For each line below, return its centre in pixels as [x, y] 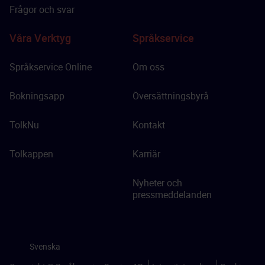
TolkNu [24, 125]
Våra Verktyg [40, 38]
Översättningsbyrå [171, 96]
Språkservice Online [51, 67]
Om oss [148, 67]
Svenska [45, 246]
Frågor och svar [42, 9]
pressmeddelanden [172, 195]
